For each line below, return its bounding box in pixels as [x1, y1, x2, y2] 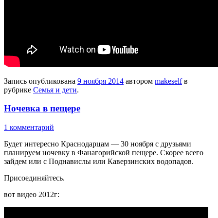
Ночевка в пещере [4, 103, 80, 114]
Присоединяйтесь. [4, 173, 65, 182]
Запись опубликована [4, 76, 77, 85]
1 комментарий [4, 123, 54, 131]
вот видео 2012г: [4, 190, 59, 199]
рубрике [4, 85, 33, 94]
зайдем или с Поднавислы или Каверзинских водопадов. [4, 157, 194, 165]
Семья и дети [33, 85, 77, 94]
